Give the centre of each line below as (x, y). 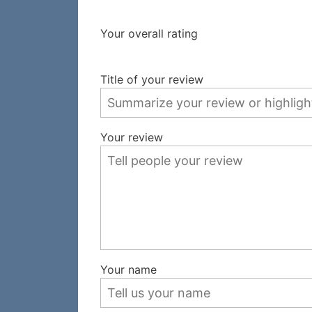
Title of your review (152, 80)
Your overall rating (149, 33)
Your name (128, 270)
